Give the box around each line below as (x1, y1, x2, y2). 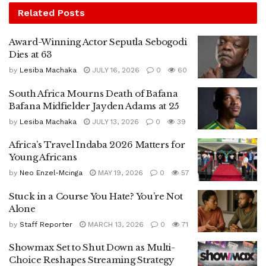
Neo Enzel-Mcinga (20, 169, 83, 178)
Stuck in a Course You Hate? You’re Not (9, 190, 183, 202)
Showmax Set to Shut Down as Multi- (9, 242, 175, 254)
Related (18, 7, 55, 19)
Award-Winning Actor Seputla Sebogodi (9, 36, 187, 48)
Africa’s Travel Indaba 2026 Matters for (9, 139, 185, 151)
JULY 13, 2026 (90, 117, 139, 126)
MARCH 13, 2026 (85, 220, 144, 229)
